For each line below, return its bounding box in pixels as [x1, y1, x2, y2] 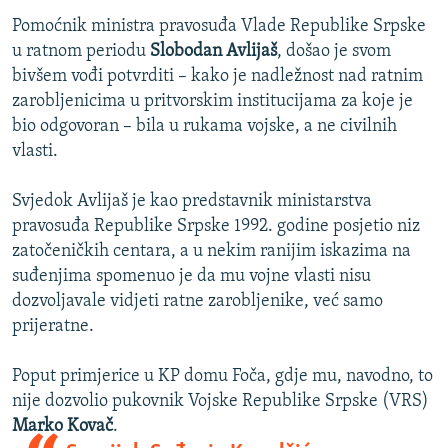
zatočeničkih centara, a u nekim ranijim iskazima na [12, 242, 411, 262]
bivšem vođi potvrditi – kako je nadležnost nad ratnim [12, 67, 423, 87]
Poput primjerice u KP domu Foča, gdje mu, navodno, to [12, 367, 433, 387]
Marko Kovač [12, 417, 113, 437]
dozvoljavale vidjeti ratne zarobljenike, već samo [12, 292, 383, 312]
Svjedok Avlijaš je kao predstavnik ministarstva [12, 192, 372, 212]
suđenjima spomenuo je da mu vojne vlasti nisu [12, 267, 371, 287]
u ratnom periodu [12, 42, 150, 62]
